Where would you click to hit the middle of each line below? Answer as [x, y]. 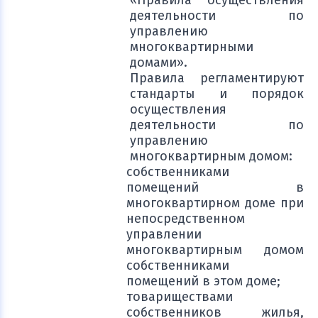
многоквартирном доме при [215, 203]
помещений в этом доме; [203, 281]
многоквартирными [192, 47]
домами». [159, 62]
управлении [164, 234]
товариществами [180, 297]
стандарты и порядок [217, 94]
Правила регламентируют [217, 78]
